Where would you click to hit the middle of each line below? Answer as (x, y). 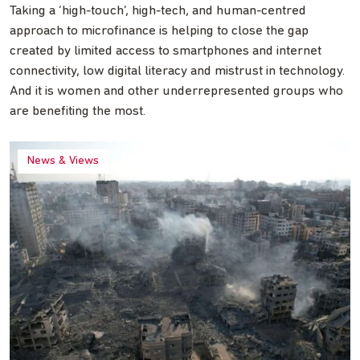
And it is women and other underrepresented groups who (176, 92)
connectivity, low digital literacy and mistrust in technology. (177, 72)
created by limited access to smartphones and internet (166, 51)
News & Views (63, 162)
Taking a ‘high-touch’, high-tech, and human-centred (158, 11)
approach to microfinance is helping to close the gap (159, 31)
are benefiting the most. (78, 112)
